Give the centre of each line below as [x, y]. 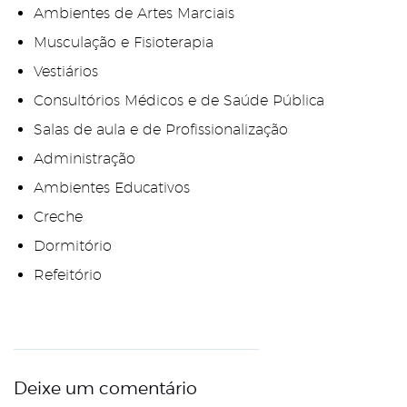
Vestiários [66, 72]
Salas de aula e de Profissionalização [161, 130]
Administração [85, 159]
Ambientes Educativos [112, 188]
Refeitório [68, 275]
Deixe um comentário [105, 388]
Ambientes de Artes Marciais [134, 14]
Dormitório [73, 246]
